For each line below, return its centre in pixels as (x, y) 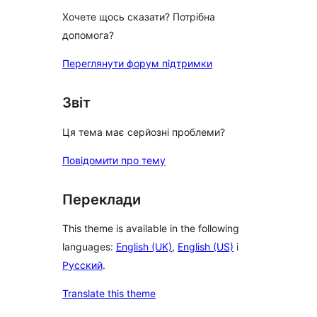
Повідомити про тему (114, 160)
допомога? (88, 35)
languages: (89, 247)
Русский (82, 265)
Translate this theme (109, 294)
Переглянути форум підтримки (137, 64)
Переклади (102, 199)
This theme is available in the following (151, 229)
